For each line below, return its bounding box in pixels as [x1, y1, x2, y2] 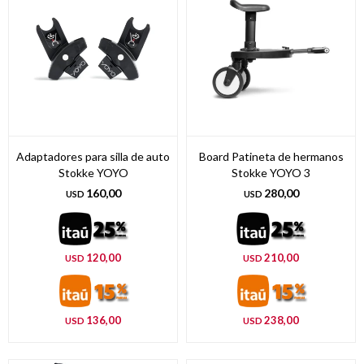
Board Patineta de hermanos [198, 149, 344, 163]
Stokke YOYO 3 [232, 165, 310, 180]
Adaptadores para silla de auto [16, 149, 170, 163]
